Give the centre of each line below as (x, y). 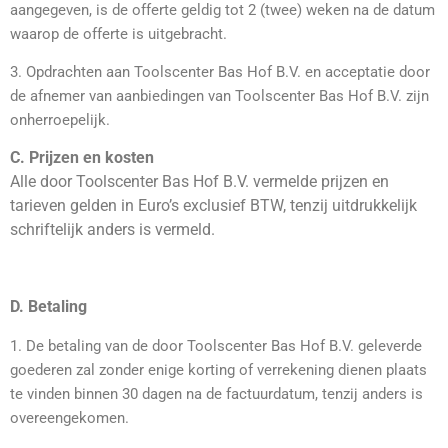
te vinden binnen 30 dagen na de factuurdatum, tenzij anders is (216, 393)
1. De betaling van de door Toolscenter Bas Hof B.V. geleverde (216, 345)
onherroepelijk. (60, 119)
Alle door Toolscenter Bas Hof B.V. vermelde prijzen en (199, 182)
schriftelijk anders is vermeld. (114, 230)
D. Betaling (48, 307)
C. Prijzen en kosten (82, 158)
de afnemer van (61, 95)
